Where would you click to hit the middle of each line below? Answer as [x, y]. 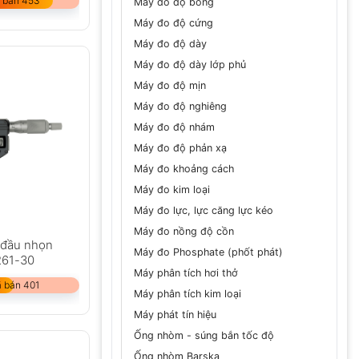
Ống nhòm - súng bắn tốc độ [204, 336]
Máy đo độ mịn [170, 86]
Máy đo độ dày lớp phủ [190, 65]
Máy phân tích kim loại [188, 294]
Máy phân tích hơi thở [186, 273]
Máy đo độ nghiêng [180, 107]
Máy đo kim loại [172, 190]
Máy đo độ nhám [174, 127]
